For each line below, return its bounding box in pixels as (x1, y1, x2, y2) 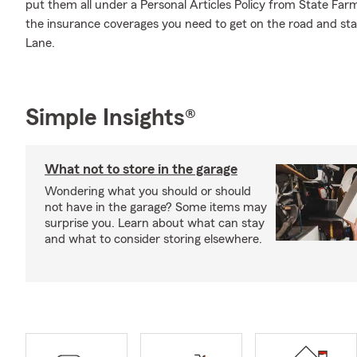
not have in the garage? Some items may (45, 201, 267, 214)
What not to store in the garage (45, 162, 237, 176)
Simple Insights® (25, 106, 196, 130)
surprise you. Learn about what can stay (45, 217, 265, 229)
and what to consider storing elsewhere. (45, 233, 262, 245)
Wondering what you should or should (45, 185, 251, 198)
